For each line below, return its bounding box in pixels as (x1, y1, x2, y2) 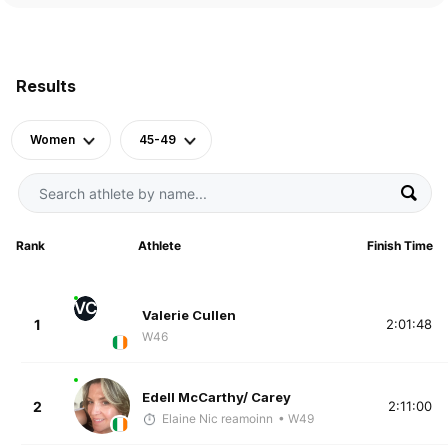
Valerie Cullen (141, 306, 236, 323)
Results (16, 76, 76, 96)
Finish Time (366, 238, 433, 254)
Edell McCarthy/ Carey (141, 388, 291, 405)
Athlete (137, 238, 181, 254)
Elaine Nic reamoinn (161, 410, 273, 426)
